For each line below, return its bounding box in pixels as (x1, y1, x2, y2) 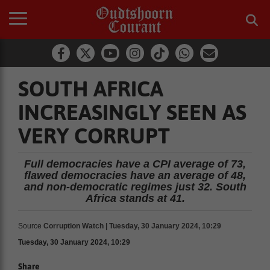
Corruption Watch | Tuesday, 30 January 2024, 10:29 (43, 222, 221, 230)
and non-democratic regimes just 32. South (24, 181, 246, 193)
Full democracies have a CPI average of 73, (24, 158, 246, 170)
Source (18, 222, 42, 230)
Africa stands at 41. (85, 192, 185, 204)
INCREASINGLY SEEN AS (18, 99, 246, 125)
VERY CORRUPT (18, 123, 170, 148)
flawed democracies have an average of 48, (24, 169, 246, 181)
